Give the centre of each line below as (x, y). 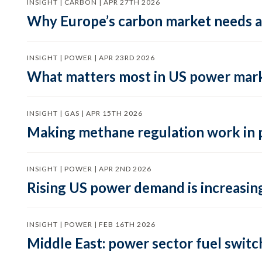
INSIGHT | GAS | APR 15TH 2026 (85, 113)
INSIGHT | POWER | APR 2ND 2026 (89, 169)
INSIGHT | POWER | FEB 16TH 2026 (91, 224)
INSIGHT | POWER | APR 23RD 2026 (91, 58)
